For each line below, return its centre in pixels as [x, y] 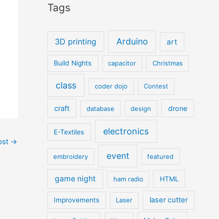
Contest [156, 86]
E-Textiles [69, 132]
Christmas [167, 63]
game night [75, 179]
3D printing [76, 41]
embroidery [71, 156]
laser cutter [169, 200]
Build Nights [73, 63]
